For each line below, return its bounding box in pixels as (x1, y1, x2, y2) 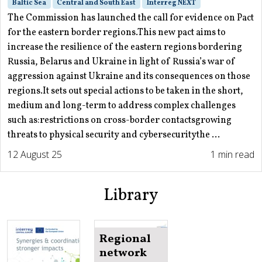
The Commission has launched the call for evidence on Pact (8, 12, 254, 25)
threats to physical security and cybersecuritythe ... (8, 129, 220, 142)
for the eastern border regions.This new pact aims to (8, 26, 226, 40)
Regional (99, 231, 151, 248)
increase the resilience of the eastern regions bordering (8, 41, 242, 54)
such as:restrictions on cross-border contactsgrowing (8, 114, 232, 127)
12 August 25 (8, 148, 62, 161)
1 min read (211, 148, 254, 161)
